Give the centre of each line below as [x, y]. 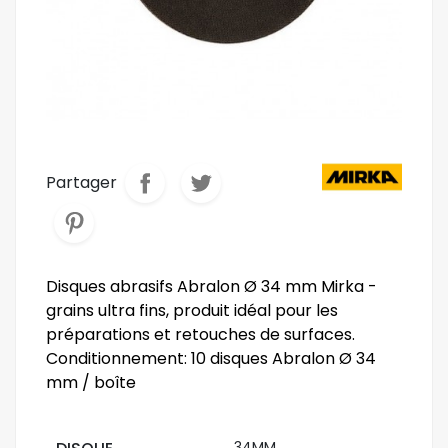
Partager [81, 182]
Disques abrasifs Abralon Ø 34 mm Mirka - [211, 286]
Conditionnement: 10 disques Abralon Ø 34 [211, 358]
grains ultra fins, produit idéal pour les [192, 310]
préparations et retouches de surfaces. [200, 334]
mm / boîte [91, 382]
